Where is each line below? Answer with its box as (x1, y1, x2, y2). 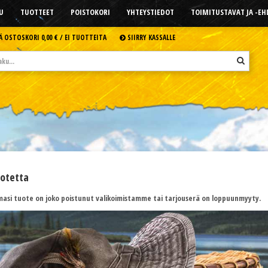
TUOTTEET (20, 7, 54, 17)
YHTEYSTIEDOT (126, 7, 174, 17)
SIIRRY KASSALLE (125, 32, 175, 42)
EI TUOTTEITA (64, 32, 106, 42)
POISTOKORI (70, 7, 110, 17)
